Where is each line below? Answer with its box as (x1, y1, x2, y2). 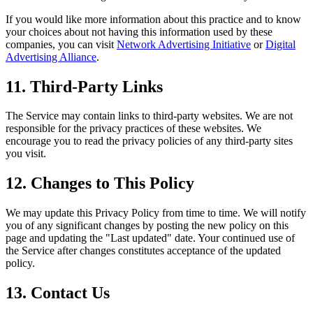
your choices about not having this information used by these (6, 25, 272, 38)
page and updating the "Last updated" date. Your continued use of (6, 232, 295, 245)
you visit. (6, 147, 46, 160)
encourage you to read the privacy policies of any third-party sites (6, 135, 293, 147)
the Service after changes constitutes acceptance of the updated (6, 245, 281, 257)
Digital (265, 38, 296, 50)
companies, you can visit (6, 38, 117, 50)
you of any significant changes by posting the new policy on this (6, 219, 289, 232)
